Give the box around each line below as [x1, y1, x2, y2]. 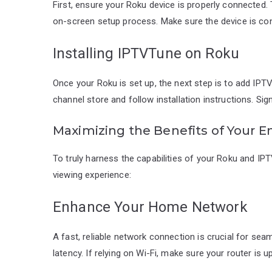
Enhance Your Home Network [53, 198, 248, 216]
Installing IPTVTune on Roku [53, 44, 240, 62]
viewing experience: [53, 169, 131, 180]
